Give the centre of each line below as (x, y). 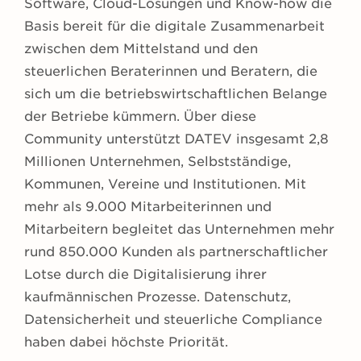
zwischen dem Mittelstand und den (141, 49)
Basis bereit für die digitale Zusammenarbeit (174, 27)
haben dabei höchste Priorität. (126, 342)
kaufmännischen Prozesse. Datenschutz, (158, 297)
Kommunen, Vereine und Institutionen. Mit (165, 185)
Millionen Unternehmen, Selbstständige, (158, 162)
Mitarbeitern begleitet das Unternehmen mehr (179, 230)
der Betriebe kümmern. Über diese (140, 117)
